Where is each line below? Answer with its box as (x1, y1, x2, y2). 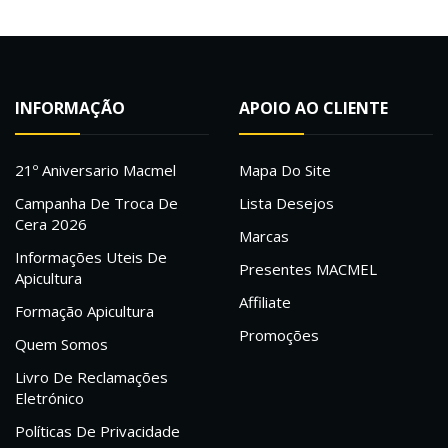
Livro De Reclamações (15, 367, 168, 388)
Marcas (239, 226, 289, 247)
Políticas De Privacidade (15, 421, 180, 442)
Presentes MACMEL (239, 259, 377, 280)
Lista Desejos (239, 193, 334, 214)
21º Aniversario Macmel (15, 160, 176, 181)
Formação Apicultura (15, 301, 154, 322)
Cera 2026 (15, 214, 87, 235)
